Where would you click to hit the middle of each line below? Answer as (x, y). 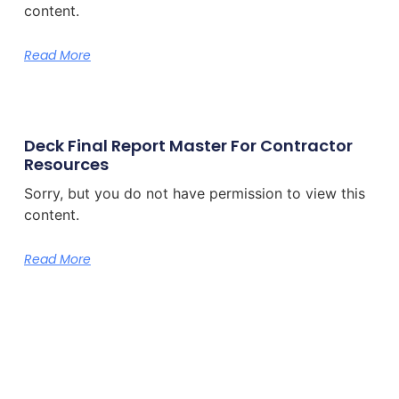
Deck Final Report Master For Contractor (188, 146)
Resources (66, 165)
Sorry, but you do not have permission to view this (194, 194)
